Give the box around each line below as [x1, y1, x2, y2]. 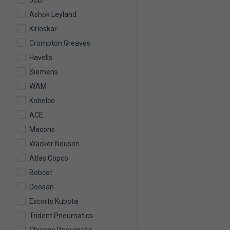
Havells [29, 53, 52, 62]
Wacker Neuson [29, 140, 80, 148]
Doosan [29, 183, 54, 191]
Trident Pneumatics [29, 212, 93, 220]
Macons [29, 125, 55, 133]
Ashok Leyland [29, 10, 76, 18]
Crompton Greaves [29, 39, 90, 47]
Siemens [29, 68, 58, 76]
